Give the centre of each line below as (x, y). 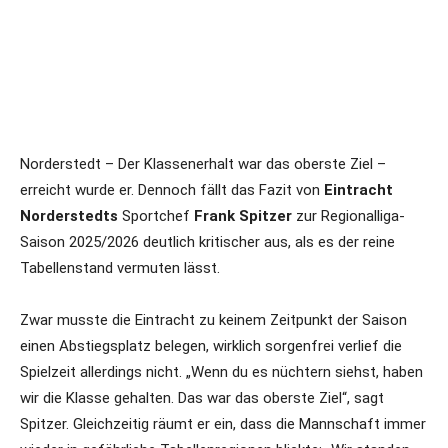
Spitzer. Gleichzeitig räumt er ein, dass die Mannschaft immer (223, 424)
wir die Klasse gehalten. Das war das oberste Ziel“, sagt (202, 398)
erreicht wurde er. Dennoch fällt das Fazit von (172, 190)
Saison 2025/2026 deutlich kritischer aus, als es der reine (207, 242)
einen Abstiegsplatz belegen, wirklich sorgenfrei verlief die (211, 346)
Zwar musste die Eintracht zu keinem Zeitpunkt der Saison (213, 320)
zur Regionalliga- (348, 216)
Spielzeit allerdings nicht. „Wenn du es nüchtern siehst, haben (221, 372)
